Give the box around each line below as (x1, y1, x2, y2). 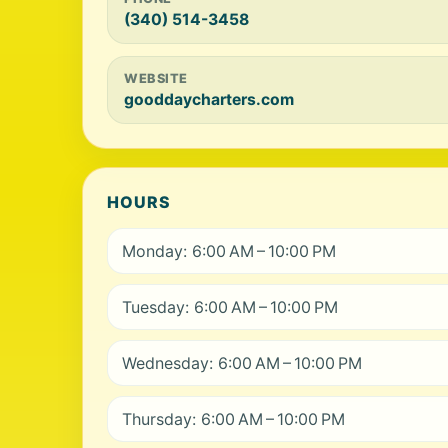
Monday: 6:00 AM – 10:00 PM (122, 241, 336, 261)
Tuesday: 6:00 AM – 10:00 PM (122, 297, 338, 317)
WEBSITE (124, 71, 188, 86)
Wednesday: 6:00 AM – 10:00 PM (122, 353, 362, 373)
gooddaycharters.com (124, 90, 294, 109)
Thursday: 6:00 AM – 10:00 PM (122, 409, 345, 429)
